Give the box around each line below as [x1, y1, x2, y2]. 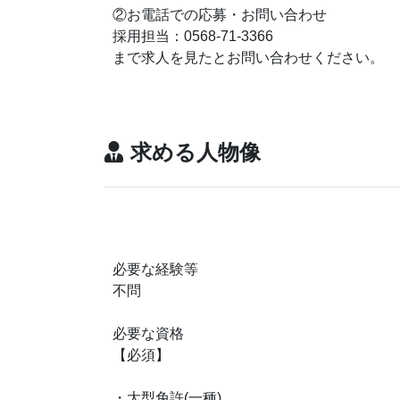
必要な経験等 [112, 261, 198, 277]
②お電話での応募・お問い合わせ [112, 6, 327, 22]
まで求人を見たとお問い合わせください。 [112, 49, 384, 65]
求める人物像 [130, 139, 261, 164]
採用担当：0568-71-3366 [112, 28, 316, 44]
